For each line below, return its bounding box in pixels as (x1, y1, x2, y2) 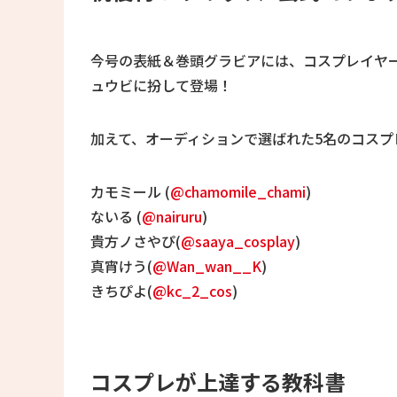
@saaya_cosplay (181, 230, 295, 253)
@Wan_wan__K (152, 255, 261, 277)
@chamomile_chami (170, 181, 306, 203)
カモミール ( (90, 181, 170, 203)
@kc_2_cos (152, 280, 232, 302)
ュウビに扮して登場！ (90, 74, 232, 97)
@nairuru (142, 206, 202, 228)
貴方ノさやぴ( (90, 230, 181, 253)
